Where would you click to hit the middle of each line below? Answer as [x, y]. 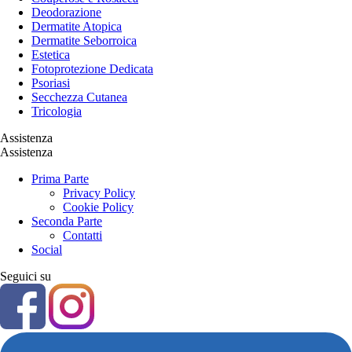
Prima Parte [60, 179]
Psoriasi [51, 83]
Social [47, 250]
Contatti [82, 236]
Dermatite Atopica [77, 27]
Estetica [51, 55]
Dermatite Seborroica [84, 41]
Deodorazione [66, 13]
